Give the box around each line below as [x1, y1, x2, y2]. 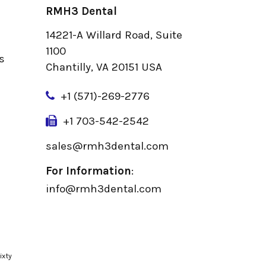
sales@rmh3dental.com [45, 139, 169, 153]
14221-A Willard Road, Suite [45, 28, 182, 42]
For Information [45, 164, 131, 178]
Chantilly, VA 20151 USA [45, 60, 162, 74]
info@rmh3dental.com [45, 182, 161, 195]
